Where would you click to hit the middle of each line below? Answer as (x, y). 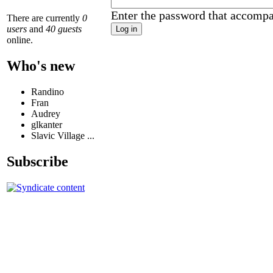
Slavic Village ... (63, 136)
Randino (48, 92)
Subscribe (37, 161)
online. (20, 40)
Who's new (41, 66)
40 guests (64, 29)
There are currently (44, 18)
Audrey (46, 114)
